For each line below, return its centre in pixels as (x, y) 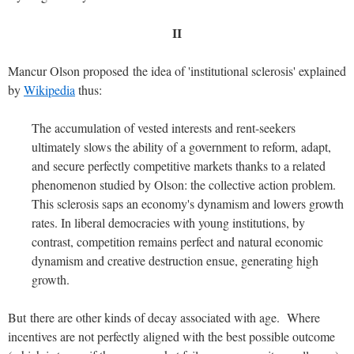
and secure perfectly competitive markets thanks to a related (179, 165)
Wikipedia (49, 89)
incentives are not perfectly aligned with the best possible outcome (171, 336)
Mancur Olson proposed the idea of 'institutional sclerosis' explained (177, 70)
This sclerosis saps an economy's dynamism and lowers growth (188, 203)
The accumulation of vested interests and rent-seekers (164, 127)
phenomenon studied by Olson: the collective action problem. (184, 184)
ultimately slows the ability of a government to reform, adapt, (181, 146)
